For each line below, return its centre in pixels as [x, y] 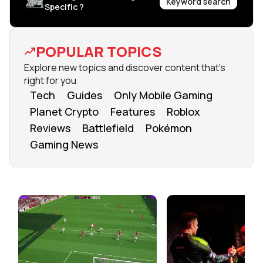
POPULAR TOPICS [99, 51]
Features [133, 111]
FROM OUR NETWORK [106, 185]
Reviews [50, 128]
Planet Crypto [64, 111]
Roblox [183, 111]
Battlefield [108, 128]
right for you [50, 80]
